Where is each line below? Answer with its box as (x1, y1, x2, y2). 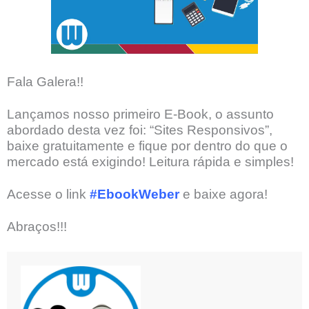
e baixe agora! (179, 186, 268, 201)
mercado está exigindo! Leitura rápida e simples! (7, 154, 294, 169)
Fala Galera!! (7, 74, 83, 89)
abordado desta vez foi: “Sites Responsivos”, (7, 122, 272, 137)
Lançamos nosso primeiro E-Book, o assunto (7, 106, 274, 121)
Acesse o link (7, 186, 90, 201)
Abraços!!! (7, 219, 67, 234)
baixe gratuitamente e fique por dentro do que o (7, 138, 288, 153)
